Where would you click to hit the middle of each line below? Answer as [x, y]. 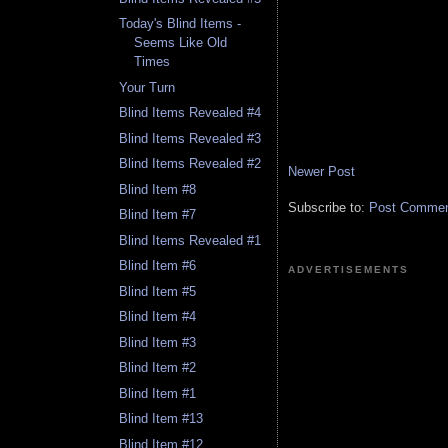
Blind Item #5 [158, 291]
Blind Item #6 [158, 266]
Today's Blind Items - [180, 24]
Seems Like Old [181, 43]
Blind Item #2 [158, 368]
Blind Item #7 [158, 215]
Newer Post [321, 171]
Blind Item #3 [158, 342]
